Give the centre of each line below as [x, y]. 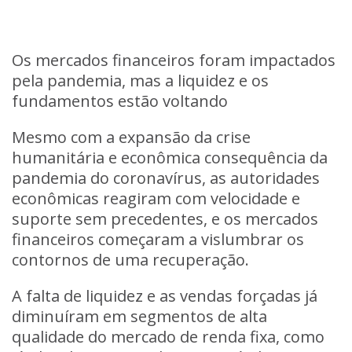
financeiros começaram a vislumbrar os [158, 239]
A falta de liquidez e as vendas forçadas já [165, 296]
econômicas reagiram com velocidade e [156, 198]
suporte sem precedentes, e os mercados [165, 219]
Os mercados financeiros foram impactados [174, 60]
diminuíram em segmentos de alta [139, 316]
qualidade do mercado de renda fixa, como [168, 337]
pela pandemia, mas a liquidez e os [140, 81]
